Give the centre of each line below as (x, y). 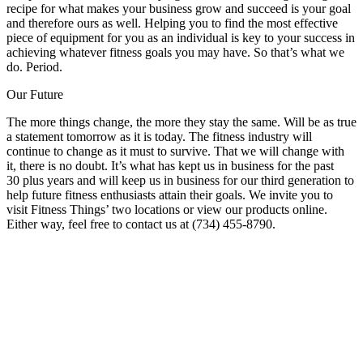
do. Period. (34, 67)
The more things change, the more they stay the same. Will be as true (181, 122)
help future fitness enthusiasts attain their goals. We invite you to (170, 195)
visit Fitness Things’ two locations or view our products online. (167, 210)
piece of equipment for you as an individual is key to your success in (181, 38)
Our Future (35, 95)
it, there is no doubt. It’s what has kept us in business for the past (170, 166)
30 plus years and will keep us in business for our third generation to (180, 181)
